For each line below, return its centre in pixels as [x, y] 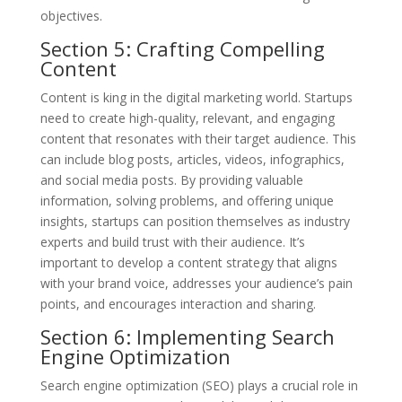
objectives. [71, 15]
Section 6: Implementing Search [187, 336]
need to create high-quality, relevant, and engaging [187, 118]
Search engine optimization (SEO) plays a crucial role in [199, 385]
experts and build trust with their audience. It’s [172, 241]
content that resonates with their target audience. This [198, 138]
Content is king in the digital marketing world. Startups [196, 97]
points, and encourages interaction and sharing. [178, 303]
